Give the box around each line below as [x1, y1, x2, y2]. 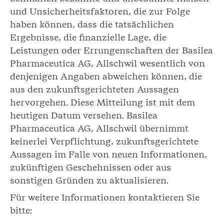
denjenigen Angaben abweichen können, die [10, 71, 202, 81]
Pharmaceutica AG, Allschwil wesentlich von [10, 58, 205, 68]
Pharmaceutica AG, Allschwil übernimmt [10, 123, 188, 133]
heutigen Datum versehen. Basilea [10, 110, 157, 120]
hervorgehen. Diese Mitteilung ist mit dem [10, 97, 195, 107]
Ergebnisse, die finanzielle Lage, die [10, 32, 166, 42]
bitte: [10, 205, 32, 215]
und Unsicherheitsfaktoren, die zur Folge [10, 6, 190, 16]
